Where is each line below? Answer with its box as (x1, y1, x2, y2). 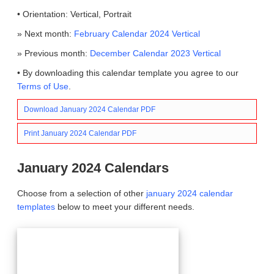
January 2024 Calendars (17, 160, 169, 176)
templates (17, 202, 55, 212)
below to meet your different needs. (55, 202, 194, 212)
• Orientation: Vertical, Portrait (17, 9, 131, 19)
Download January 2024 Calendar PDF (24, 105, 155, 114)
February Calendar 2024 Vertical (74, 29, 200, 39)
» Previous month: (17, 48, 90, 58)
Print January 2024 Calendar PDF (24, 129, 136, 138)
